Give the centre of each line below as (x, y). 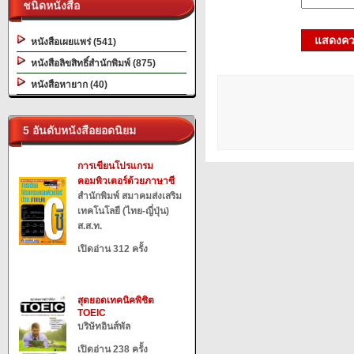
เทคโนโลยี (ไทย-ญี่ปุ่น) (123, 211)
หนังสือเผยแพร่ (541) (71, 42)
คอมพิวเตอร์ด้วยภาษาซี (126, 181)
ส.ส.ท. (90, 226)
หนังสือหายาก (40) (67, 85)
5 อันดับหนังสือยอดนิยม (76, 130)
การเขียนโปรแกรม (115, 166)
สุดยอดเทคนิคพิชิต (116, 300)
